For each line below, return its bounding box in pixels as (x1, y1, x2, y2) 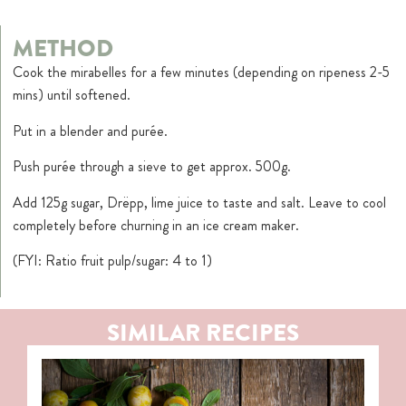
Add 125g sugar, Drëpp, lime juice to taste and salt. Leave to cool (13, 191, 387, 213)
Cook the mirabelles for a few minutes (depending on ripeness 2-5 (13, 62, 391, 83)
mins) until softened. (13, 84, 131, 106)
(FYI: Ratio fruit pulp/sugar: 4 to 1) (13, 250, 213, 271)
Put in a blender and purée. (13, 120, 169, 141)
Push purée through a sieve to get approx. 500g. (13, 156, 292, 178)
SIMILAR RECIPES (107, 315, 299, 350)
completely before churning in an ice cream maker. (13, 214, 300, 236)
